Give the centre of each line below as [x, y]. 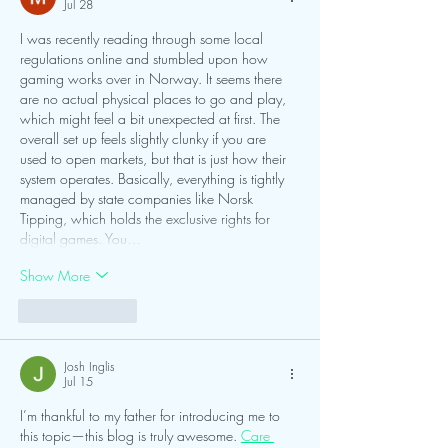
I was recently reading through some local [143, 39]
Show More [55, 275]
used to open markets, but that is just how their [155, 159]
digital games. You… [80, 239]
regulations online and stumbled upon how [146, 59]
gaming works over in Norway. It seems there [153, 79]
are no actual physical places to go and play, [155, 99]
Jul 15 [78, 382]
